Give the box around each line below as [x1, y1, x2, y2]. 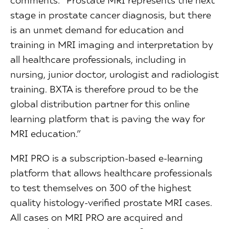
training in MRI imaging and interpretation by [10, 38, 213, 50]
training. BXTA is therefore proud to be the [10, 82, 198, 95]
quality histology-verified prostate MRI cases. [10, 196, 212, 208]
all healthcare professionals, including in [10, 53, 186, 65]
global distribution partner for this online [10, 97, 190, 109]
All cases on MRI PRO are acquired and [10, 211, 183, 223]
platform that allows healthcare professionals [10, 166, 212, 178]
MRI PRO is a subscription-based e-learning [10, 151, 203, 164]
